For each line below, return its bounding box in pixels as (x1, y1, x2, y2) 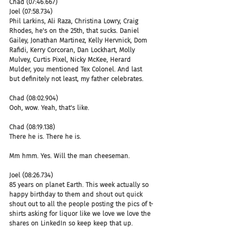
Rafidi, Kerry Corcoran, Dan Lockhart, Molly (9, 46, 137, 54)
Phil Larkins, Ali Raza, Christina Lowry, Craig (9, 17, 140, 25)
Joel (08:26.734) (9, 171, 53, 179)
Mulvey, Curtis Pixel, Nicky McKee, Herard (9, 55, 133, 63)
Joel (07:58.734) (9, 7, 52, 15)
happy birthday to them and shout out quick (9, 190, 144, 198)
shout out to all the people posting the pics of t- (9, 200, 153, 208)
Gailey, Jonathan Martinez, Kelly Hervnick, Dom (9, 36, 149, 44)
